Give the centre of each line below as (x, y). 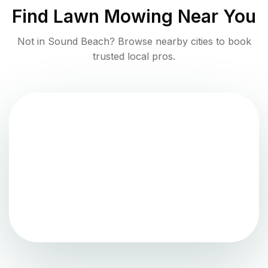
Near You (214, 16)
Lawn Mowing (113, 16)
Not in (32, 41)
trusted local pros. (134, 56)
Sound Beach (78, 41)
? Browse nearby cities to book (180, 41)
